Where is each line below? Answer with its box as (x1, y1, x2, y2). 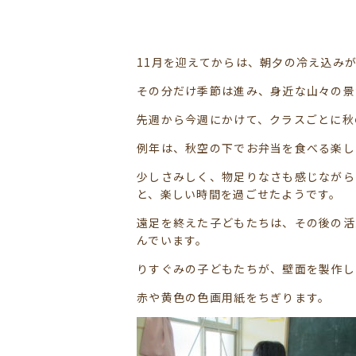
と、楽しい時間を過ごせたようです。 (137, 186, 342, 203)
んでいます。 (137, 232, 208, 249)
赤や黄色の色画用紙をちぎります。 (137, 289, 331, 306)
